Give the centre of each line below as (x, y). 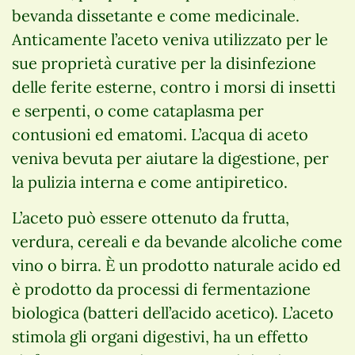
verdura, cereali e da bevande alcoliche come (177, 241)
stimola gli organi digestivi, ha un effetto (160, 336)
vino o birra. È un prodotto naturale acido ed (176, 265)
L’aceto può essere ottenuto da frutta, (151, 217)
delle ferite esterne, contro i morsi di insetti (174, 86)
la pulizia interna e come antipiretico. (150, 181)
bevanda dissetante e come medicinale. (156, 15)
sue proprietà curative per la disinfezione (164, 63)
